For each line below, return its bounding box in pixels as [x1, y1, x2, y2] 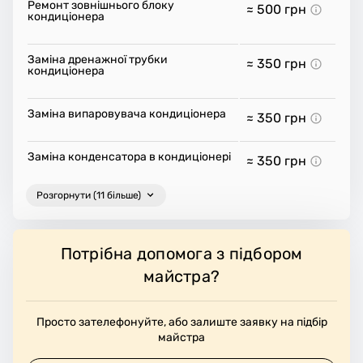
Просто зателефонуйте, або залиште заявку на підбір [36, 314, 327, 329]
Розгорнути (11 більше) [36, 189, 142, 201]
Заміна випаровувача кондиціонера [28, 106, 226, 121]
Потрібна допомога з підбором [60, 243, 303, 263]
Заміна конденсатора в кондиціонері [28, 149, 231, 164]
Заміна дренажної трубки [28, 52, 168, 66]
